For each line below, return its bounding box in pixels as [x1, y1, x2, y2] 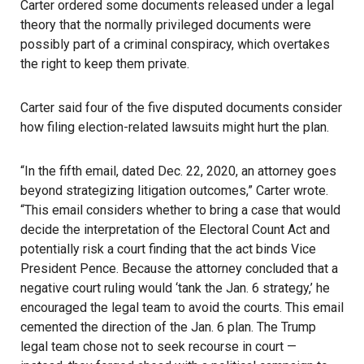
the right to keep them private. [20, 56, 189, 71]
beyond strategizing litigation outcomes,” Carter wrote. [20, 183, 328, 198]
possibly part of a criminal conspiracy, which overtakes [20, 37, 330, 52]
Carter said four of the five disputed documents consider [20, 100, 342, 115]
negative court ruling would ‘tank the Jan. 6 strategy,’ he [20, 280, 330, 296]
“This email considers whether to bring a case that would [20, 202, 340, 218]
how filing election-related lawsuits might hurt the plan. [20, 119, 329, 135]
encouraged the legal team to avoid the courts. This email [20, 300, 344, 315]
